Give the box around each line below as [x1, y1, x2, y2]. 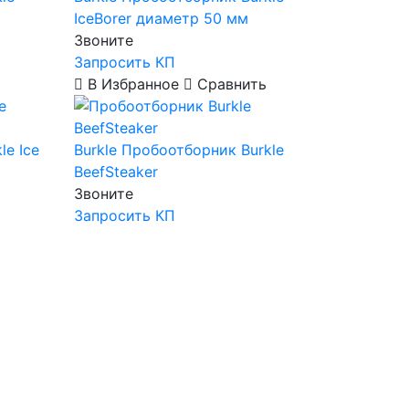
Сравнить [192, 75, 267, 93]
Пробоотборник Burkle [121, 141, 284, 159]
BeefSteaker [73, 163, 158, 181]
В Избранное [82, 75, 184, 93]
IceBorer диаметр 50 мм [73, 9, 248, 27]
